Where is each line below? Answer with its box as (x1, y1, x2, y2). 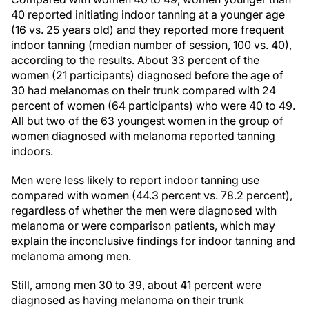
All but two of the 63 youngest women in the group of (11, 114, 283, 128)
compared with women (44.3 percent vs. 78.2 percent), (11, 188, 292, 202)
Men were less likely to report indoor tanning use (11, 173, 259, 187)
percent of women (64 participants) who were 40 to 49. (11, 99, 295, 112)
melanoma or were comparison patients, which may (11, 219, 275, 232)
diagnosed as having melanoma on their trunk (11, 293, 244, 307)
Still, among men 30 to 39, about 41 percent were (11, 278, 261, 292)
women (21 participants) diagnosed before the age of (11, 68, 283, 82)
